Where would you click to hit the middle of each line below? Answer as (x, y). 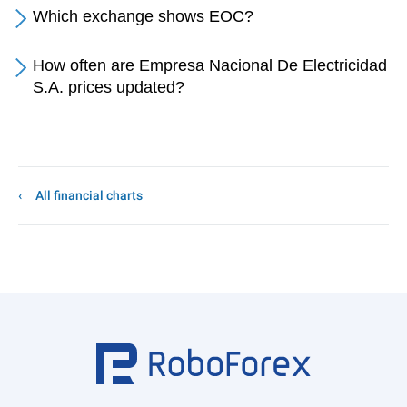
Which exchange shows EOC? (143, 16)
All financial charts (89, 195)
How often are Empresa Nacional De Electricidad (210, 65)
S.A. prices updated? (109, 87)
